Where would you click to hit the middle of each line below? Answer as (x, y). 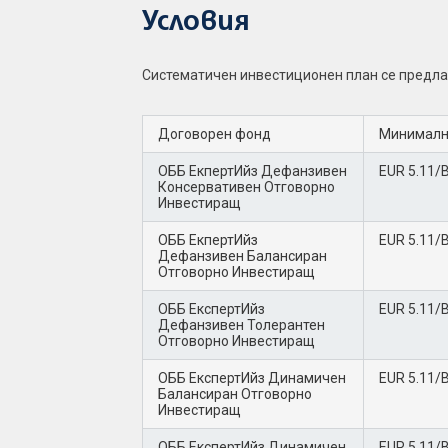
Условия (196, 22)
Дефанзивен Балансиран (242, 256)
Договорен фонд (219, 134)
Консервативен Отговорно (246, 187)
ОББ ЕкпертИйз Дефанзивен (252, 171)
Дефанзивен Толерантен (241, 325)
